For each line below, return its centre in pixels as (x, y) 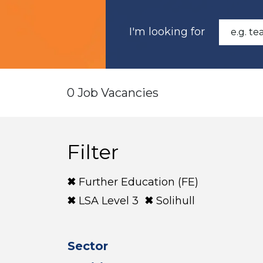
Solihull (176, 201)
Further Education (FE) (139, 182)
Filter (93, 152)
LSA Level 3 (109, 201)
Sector (88, 246)
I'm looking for (167, 32)
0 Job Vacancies (113, 93)
